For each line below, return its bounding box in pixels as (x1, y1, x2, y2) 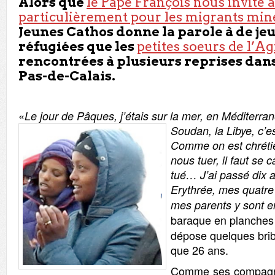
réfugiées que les (18, 39, 137, 54)
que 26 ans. (171, 242, 228, 258)
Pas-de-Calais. (18, 68, 115, 83)
